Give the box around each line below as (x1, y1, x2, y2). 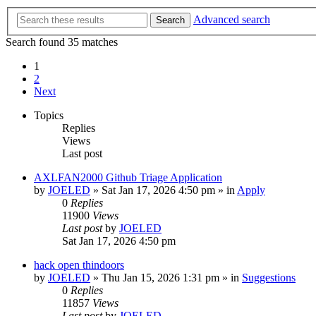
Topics (34, 109, 63, 121)
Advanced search (193, 13, 270, 25)
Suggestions (242, 271, 296, 284)
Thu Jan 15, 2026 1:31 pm (102, 271, 219, 284)
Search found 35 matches (6, 35, 118, 48)
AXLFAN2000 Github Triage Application (34, 171, 222, 183)
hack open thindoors (34, 258, 124, 271)
